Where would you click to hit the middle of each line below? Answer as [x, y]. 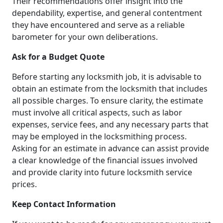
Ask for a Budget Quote [58, 56]
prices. [24, 184]
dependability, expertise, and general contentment [107, 13]
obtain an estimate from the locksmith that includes [110, 88]
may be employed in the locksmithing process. [99, 136]
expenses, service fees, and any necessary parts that [110, 124]
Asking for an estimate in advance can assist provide [111, 148]
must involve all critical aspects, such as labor [97, 112]
